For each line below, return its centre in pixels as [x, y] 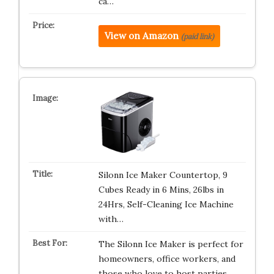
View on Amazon [141, 36]
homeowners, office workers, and [167, 259]
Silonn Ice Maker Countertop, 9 [163, 175]
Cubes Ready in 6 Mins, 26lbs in [161, 190]
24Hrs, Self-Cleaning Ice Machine [166, 204]
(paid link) [197, 36]
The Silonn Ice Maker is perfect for [171, 244]
